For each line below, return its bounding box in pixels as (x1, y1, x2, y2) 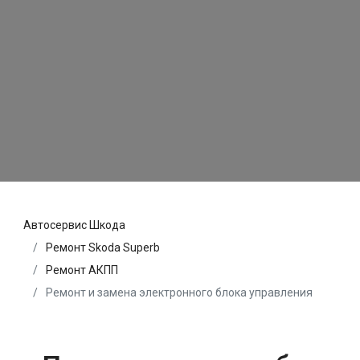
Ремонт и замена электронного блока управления (43, 286, 313, 300)
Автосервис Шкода (23, 219, 125, 232)
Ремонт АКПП (46, 264, 118, 277)
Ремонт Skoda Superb (46, 241, 160, 255)
